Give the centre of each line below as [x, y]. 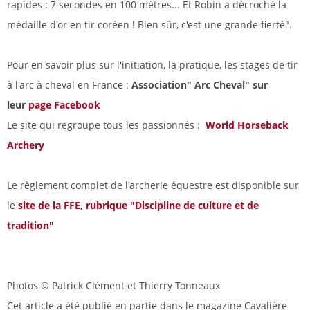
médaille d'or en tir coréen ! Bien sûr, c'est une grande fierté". [149, 25]
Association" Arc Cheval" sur [200, 85]
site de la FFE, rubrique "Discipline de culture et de [138, 206]
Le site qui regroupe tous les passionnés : [105, 125]
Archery [26, 145]
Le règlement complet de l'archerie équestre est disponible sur [153, 185]
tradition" [30, 226]
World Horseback [246, 125]
